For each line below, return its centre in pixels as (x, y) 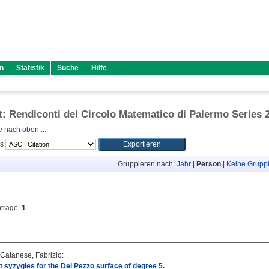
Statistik (30, 68)
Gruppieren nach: (147, 164)
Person (208, 164)
